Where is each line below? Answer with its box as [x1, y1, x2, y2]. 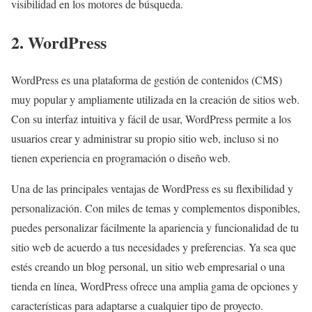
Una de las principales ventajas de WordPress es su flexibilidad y [11, 181, 293, 196]
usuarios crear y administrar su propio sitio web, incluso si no [11, 131, 279, 146]
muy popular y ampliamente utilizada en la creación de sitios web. [11, 92, 299, 107]
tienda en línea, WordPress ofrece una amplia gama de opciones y [11, 279, 298, 294]
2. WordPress [11, 29, 107, 54]
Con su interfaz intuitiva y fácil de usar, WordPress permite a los [11, 111, 291, 127]
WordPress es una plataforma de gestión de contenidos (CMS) [11, 72, 282, 88]
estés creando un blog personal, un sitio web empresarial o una [11, 259, 285, 274]
